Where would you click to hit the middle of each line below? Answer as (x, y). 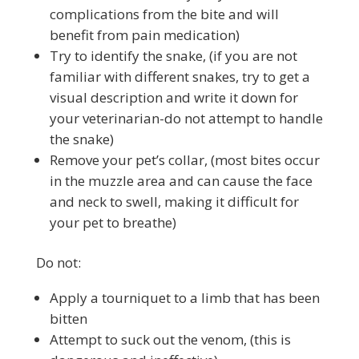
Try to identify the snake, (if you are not (173, 56)
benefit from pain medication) (144, 35)
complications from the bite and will (164, 14)
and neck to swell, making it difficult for (174, 202)
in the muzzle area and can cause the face (181, 181)
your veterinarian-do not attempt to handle (186, 118)
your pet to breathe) (113, 222)
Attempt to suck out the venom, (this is (170, 339)
